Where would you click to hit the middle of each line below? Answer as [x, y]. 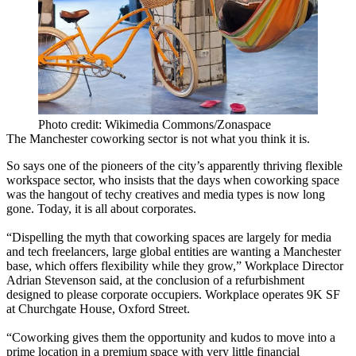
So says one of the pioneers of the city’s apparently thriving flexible [174, 166]
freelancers [79, 252]
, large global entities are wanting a [194, 252]
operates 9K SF [300, 295]
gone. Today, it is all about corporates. [101, 209]
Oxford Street [153, 309]
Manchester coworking [87, 139]
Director [321, 266]
